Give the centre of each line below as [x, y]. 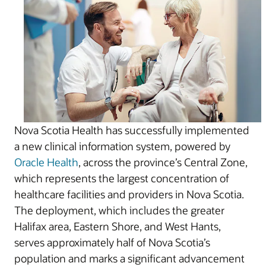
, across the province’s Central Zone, [163, 162]
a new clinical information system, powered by [122, 146]
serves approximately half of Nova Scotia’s [112, 242]
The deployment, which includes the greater [119, 210]
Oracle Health [46, 162]
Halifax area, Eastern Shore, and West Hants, [118, 226]
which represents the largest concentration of [122, 178]
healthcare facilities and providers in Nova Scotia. [129, 194]
